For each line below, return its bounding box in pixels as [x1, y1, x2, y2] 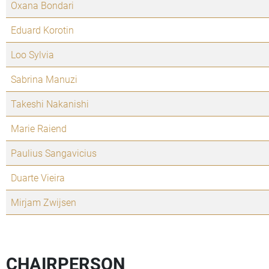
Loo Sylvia [11, 48, 54, 61]
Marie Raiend [11, 122, 67, 135]
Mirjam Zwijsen [11, 196, 76, 209]
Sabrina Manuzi [11, 73, 77, 86]
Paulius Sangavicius [11, 147, 97, 160]
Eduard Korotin [11, 23, 74, 37]
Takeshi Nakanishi [11, 97, 89, 110]
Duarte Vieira [11, 171, 65, 184]
